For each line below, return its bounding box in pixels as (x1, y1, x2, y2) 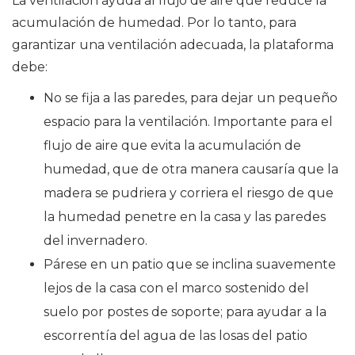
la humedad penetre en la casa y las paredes (44, 209, 326, 225)
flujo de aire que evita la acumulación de (44, 138, 301, 154)
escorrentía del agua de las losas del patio (44, 328, 307, 344)
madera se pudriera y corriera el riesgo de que (44, 185, 334, 201)
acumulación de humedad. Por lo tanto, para (12, 15, 296, 31)
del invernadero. (44, 233, 147, 249)
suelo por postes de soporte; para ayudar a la (44, 304, 326, 320)
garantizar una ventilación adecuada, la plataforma (12, 37, 334, 53)
